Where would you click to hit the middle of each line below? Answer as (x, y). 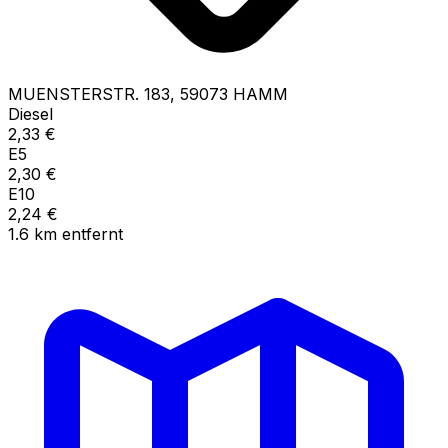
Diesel (30, 113)
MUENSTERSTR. (73, 93)
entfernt (92, 233)
